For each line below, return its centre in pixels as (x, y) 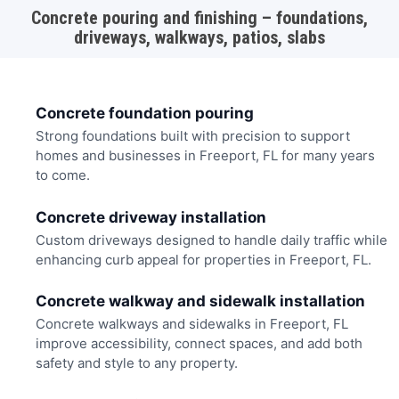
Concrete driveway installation (151, 217)
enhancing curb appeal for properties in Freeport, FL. (203, 259)
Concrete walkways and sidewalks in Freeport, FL (191, 324)
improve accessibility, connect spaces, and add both (199, 344)
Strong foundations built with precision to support (192, 136)
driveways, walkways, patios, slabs (199, 37)
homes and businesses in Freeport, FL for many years (205, 156)
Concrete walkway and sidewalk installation (200, 301)
